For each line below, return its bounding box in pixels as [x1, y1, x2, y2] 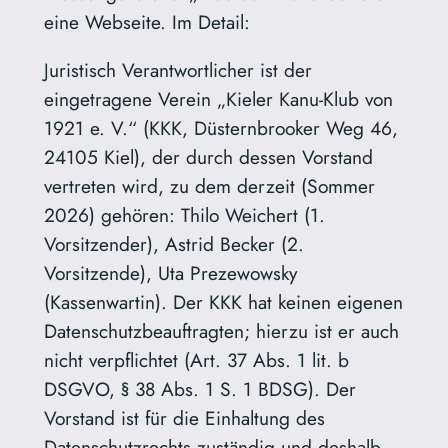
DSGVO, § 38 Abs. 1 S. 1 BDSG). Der [43, 374, 356, 403]
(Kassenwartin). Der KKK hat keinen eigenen [43, 287, 403, 316]
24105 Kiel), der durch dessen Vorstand [43, 142, 373, 171]
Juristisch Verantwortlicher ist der [43, 55, 312, 84]
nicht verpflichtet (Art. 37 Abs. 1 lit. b [43, 345, 349, 374]
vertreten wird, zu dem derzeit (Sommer [43, 171, 375, 200]
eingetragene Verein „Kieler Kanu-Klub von [43, 84, 393, 113]
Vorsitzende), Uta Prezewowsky [43, 258, 297, 287]
